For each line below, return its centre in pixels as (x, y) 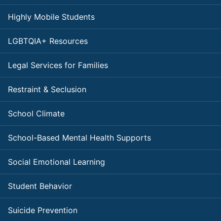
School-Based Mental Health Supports (79, 138)
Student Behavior (40, 186)
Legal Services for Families (58, 65)
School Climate (36, 114)
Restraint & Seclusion (47, 90)
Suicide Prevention (43, 210)
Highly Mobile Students (51, 17)
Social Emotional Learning (56, 162)
